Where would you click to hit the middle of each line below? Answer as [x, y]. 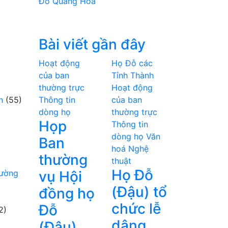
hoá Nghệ [130, 149]
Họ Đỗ [132, 175]
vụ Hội [60, 177]
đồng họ [67, 193]
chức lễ [136, 209]
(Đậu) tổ [139, 192]
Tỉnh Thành [132, 75]
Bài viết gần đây [92, 44]
